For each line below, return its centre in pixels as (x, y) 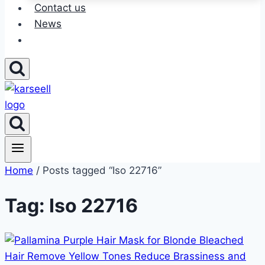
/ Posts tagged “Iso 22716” (97, 171)
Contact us (60, 8)
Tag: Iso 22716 (71, 205)
